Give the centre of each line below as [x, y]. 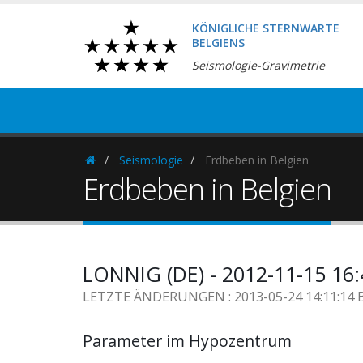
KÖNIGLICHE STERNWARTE [266, 28]
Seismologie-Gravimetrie [258, 65]
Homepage [119, 160]
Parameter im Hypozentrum [187, 341]
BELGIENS [218, 43]
